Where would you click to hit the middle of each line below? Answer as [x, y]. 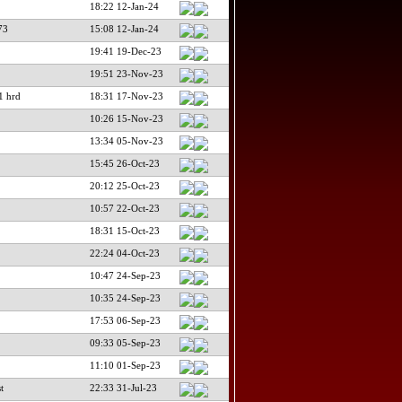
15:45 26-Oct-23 [124, 163]
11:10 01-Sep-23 [125, 365]
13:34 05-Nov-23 [126, 140]
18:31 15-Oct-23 [124, 230]
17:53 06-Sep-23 [125, 320]
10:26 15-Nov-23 [126, 118]
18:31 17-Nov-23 [126, 96]
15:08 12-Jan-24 [124, 28]
